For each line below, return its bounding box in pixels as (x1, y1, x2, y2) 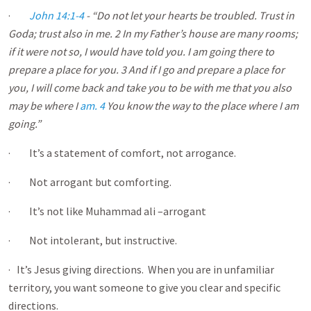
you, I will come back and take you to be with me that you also (8, 81, 292, 94)
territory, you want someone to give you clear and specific (8, 280, 280, 294)
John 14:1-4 (29, 8, 84, 22)
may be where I (8, 99, 80, 112)
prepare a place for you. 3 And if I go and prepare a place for (8, 62, 285, 76)
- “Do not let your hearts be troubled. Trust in (84, 8, 294, 22)
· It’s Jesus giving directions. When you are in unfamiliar (8, 262, 274, 276)
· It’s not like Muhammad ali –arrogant (8, 204, 206, 218)
